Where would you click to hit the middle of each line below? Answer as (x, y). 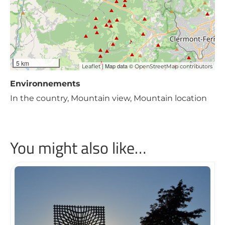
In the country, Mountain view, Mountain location (108, 98)
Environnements (45, 84)
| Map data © (118, 66)
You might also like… (78, 148)
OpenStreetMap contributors (174, 66)
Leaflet (91, 66)
